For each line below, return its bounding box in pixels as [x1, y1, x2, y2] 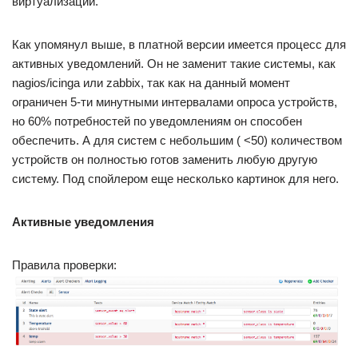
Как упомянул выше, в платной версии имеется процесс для [12, 37, 346, 51]
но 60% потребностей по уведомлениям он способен [12, 113, 302, 128]
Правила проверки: [12, 257, 117, 272]
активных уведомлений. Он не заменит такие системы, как [12, 56, 336, 70]
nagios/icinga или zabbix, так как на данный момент [12, 75, 290, 89]
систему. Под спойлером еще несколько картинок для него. [12, 171, 339, 185]
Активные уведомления [12, 214, 154, 229]
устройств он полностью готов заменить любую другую [12, 152, 317, 166]
